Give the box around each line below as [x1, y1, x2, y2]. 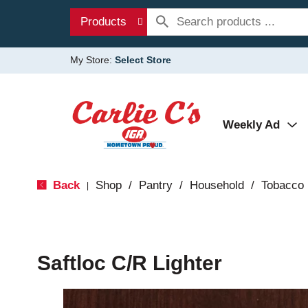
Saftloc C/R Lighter [36, 252, 222, 274]
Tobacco [261, 179, 304, 192]
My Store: [70, 54, 115, 65]
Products [80, 15, 126, 28]
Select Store [115, 54, 171, 65]
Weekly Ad [223, 118, 280, 131]
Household [189, 179, 244, 192]
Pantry [138, 179, 173, 192]
